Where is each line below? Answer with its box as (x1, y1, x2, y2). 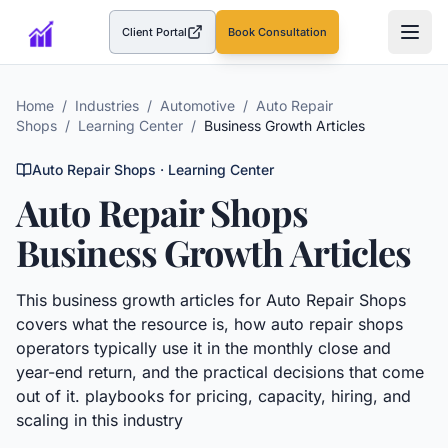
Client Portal (122, 25, 188, 39)
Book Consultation (228, 25, 328, 39)
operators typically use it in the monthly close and (16, 338, 391, 358)
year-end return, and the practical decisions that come (16, 362, 424, 382)
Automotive (160, 97, 235, 114)
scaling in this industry (16, 410, 183, 430)
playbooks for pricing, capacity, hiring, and (85, 386, 411, 406)
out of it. (16, 386, 85, 406)
